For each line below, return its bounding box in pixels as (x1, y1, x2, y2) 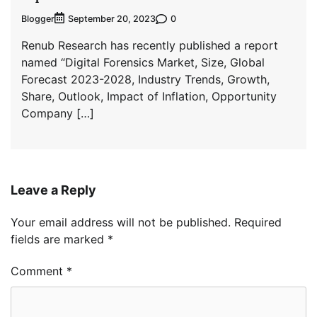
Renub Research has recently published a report (21, 38, 278, 53)
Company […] (21, 106, 94, 121)
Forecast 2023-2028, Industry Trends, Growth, (21, 72, 270, 87)
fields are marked (11, 232, 108, 247)
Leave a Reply (11, 183, 96, 198)
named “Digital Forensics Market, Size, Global (21, 55, 265, 70)
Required (234, 215, 282, 230)
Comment (11, 264, 67, 279)
